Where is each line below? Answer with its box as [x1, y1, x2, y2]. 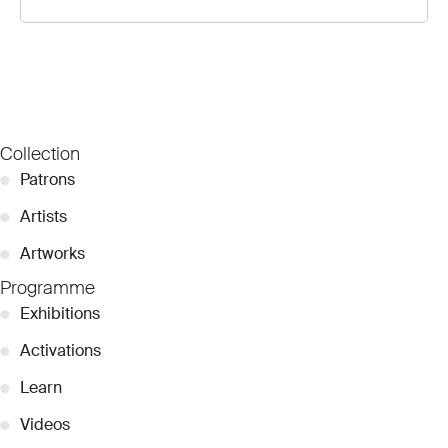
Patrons [20, 168, 75, 190]
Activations [20, 339, 101, 361]
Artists [20, 205, 67, 227]
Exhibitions [20, 302, 100, 324]
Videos [20, 413, 70, 435]
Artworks [20, 242, 85, 264]
